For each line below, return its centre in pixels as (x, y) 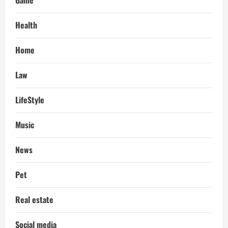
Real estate (34, 199)
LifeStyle (30, 99)
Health (26, 25)
